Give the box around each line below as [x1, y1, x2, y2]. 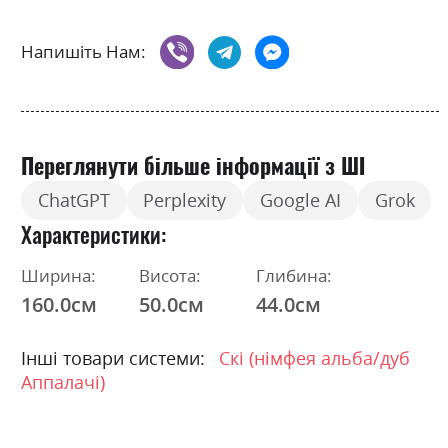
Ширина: [21, 263, 96, 287]
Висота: [138, 263, 201, 287]
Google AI [259, 188, 341, 213]
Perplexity [143, 188, 227, 213]
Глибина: [256, 263, 333, 287]
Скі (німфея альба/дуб [219, 345, 410, 370]
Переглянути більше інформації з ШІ [21, 150, 365, 181]
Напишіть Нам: [21, 40, 146, 64]
